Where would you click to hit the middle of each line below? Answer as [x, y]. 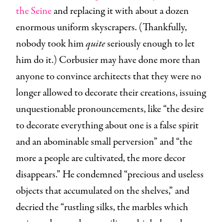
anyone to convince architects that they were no [109, 77]
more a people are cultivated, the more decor [101, 159]
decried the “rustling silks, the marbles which [102, 208]
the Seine [34, 11]
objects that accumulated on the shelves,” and [103, 191]
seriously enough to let [151, 44]
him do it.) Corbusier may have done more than [108, 60]
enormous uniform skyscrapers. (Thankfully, [101, 28]
